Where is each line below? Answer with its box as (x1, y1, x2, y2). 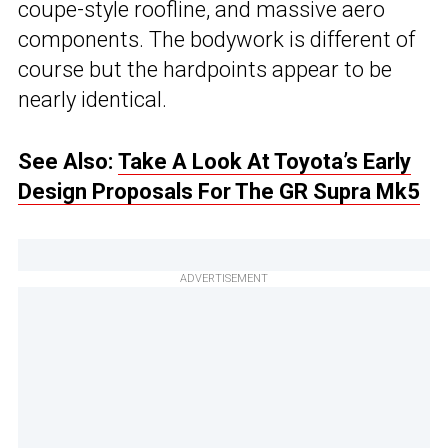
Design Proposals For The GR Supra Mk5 (18, 179, 420, 205)
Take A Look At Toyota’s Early (118, 149, 411, 175)
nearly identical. (18, 87, 167, 113)
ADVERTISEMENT (180, 272, 268, 286)
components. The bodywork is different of (18, 27, 415, 53)
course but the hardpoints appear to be (18, 57, 392, 83)
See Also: (18, 149, 118, 175)
